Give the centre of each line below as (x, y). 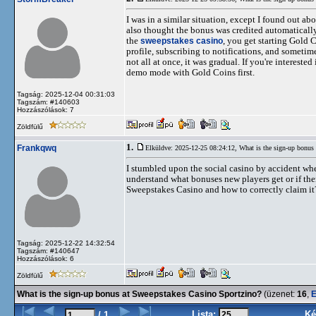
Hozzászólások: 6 (45, 259)
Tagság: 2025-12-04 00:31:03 (66, 94)
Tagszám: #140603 (48, 102)
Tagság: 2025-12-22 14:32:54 (66, 243)
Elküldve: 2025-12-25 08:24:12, (192, 148)
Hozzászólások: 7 (45, 110)
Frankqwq (37, 148)
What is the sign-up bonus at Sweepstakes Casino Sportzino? (139, 294)
